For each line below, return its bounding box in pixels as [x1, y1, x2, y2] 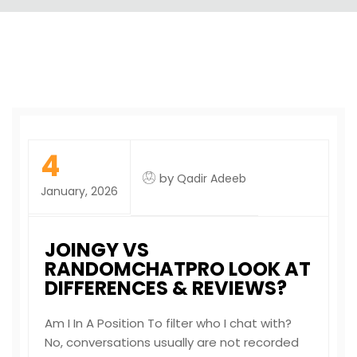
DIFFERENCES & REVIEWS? [45, 275, 287, 301]
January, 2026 [41, 183, 118, 199]
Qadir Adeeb [177, 171, 246, 186]
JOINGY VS [45, 237, 149, 263]
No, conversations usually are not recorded [45, 334, 299, 351]
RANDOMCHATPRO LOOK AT [45, 256, 311, 282]
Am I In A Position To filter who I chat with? [45, 315, 292, 331]
